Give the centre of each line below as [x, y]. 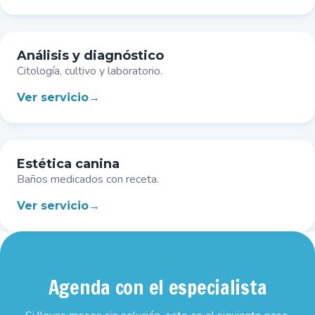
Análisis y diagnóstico [90, 56]
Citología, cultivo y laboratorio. [90, 71]
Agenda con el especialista [157, 287]
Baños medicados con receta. [88, 179]
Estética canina [68, 164]
